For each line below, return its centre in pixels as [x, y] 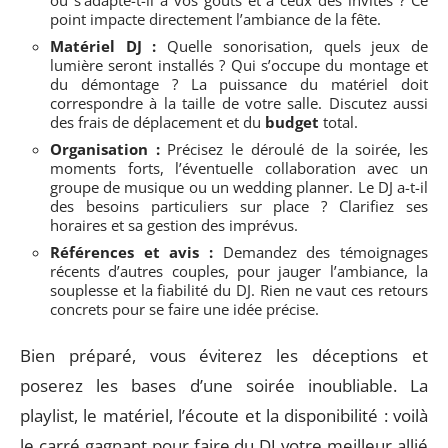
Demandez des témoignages [320, 251]
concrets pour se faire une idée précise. [184, 308]
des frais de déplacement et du [157, 121]
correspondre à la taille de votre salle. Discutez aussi [239, 102]
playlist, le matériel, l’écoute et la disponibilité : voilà [224, 415]
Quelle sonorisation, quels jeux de [292, 45]
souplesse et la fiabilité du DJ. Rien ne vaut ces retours [239, 289]
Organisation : [105, 148]
